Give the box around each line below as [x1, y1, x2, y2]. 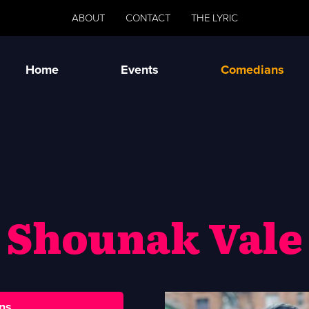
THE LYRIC [190, 12, 238, 24]
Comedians [220, 62, 284, 77]
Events [120, 62, 159, 77]
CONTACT [125, 12, 170, 24]
